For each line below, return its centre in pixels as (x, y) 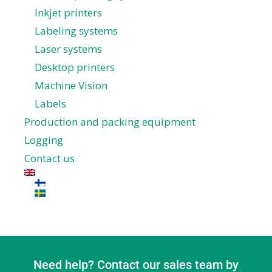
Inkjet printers (68, 12)
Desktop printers (75, 67)
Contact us (49, 158)
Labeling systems (76, 30)
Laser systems (68, 49)
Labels (50, 103)
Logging (44, 140)
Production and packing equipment (110, 121)
